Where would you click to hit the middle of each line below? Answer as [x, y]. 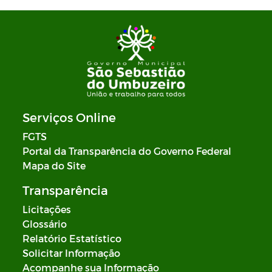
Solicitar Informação [71, 253]
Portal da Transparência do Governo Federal [127, 151]
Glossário [45, 224]
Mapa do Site [54, 165]
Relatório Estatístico [72, 238]
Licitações [47, 209]
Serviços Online [69, 117]
